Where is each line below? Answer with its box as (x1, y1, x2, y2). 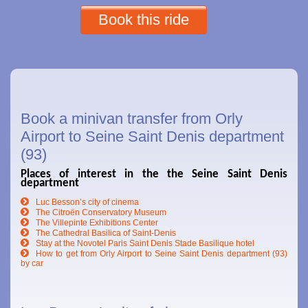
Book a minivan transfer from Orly (21, 109, 243, 127)
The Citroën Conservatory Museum (36, 207, 166, 217)
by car (21, 258, 43, 268)
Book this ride (98, 10, 189, 28)
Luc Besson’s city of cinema (36, 197, 139, 207)
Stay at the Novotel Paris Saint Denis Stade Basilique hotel (36, 238, 254, 248)
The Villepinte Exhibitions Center (36, 217, 158, 228)
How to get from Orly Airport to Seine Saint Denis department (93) (36, 248, 287, 258)
